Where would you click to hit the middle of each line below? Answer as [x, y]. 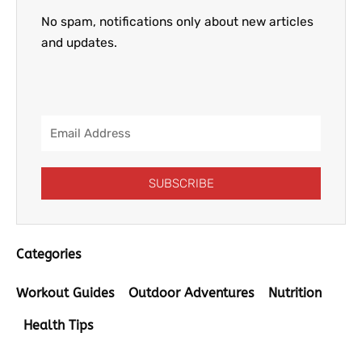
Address [64, 147]
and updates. [79, 43]
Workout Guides [65, 293]
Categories [48, 254]
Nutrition [295, 293]
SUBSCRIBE [181, 183]
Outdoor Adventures [191, 293]
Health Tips [58, 325]
